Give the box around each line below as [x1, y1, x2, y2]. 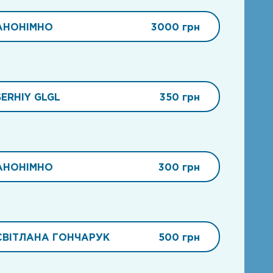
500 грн [158, 231, 200, 243]
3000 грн [151, 21, 200, 32]
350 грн [159, 91, 200, 102]
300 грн [158, 161, 200, 172]
